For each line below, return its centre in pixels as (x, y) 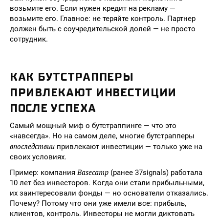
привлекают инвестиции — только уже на (129, 147)
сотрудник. (29, 39)
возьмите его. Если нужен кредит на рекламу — (93, 8)
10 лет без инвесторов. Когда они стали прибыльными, (107, 183)
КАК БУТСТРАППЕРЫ (72, 77)
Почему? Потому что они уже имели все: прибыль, (98, 203)
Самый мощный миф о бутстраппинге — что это (93, 126)
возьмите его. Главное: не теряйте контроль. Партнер (103, 19)
